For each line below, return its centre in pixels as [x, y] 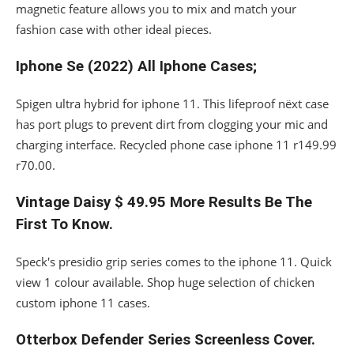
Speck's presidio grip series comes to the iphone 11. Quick [174, 262]
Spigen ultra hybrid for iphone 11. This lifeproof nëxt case [172, 104]
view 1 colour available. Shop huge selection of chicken [165, 282]
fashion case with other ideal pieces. [114, 29]
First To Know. [64, 224]
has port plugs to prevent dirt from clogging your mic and [172, 124]
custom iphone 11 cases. [83, 303]
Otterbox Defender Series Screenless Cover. [166, 340]
